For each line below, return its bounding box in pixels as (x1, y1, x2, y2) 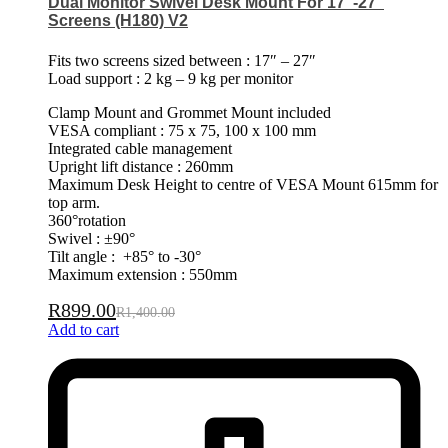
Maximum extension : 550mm (48, 266, 237, 284)
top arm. (48, 194, 100, 212)
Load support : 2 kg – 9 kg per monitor (48, 70, 293, 88)
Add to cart (48, 321, 119, 339)
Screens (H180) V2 (48, 12, 188, 30)
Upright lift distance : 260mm (48, 158, 233, 176)
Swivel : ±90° (48, 230, 135, 248)
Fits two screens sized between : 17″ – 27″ (48, 52, 316, 70)
